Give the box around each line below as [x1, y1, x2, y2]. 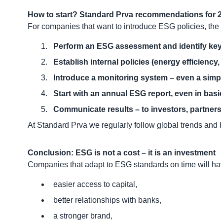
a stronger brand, [53, 211, 112, 220]
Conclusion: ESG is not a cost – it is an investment [28, 148, 216, 157]
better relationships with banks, [53, 195, 161, 204]
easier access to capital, [53, 180, 137, 188]
